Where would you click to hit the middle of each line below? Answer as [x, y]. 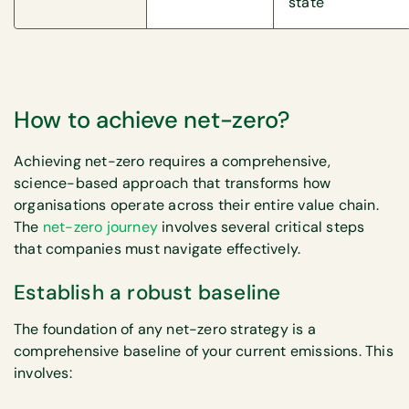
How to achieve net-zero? [152, 120]
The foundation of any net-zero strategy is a [165, 330]
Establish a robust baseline [147, 293]
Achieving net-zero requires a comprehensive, [172, 161]
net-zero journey [99, 226]
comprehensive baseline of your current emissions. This [204, 351]
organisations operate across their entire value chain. [196, 204]
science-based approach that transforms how [173, 183]
